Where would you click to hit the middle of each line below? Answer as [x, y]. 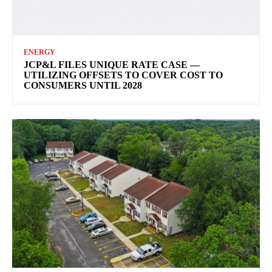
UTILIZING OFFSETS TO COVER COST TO [123, 75]
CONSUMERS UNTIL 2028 [83, 85]
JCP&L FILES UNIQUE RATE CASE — [112, 64]
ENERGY [39, 52]
